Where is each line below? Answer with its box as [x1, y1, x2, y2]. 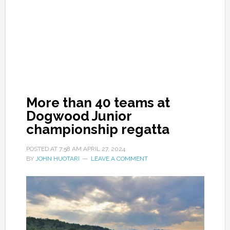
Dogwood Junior [26, 108, 131, 124]
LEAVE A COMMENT [90, 155, 148, 162]
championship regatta [26, 122, 169, 137]
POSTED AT [26, 145, 59, 152]
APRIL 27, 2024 [83, 145, 125, 152]
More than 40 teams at [26, 95, 170, 110]
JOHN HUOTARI [35, 155, 80, 162]
